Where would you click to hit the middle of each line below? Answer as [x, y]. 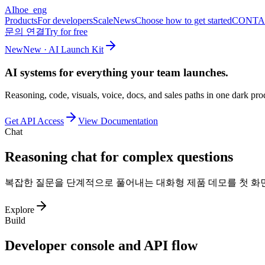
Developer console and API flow [101, 246]
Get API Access [34, 121]
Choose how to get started [183, 20]
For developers [65, 20]
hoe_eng [31, 10]
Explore [20, 210]
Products [21, 20]
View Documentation [118, 121]
